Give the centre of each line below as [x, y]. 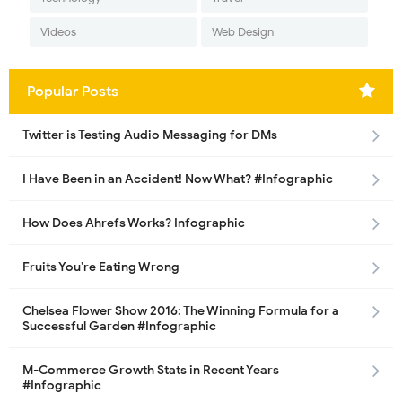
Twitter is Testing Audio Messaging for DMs [150, 135]
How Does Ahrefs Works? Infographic [134, 223]
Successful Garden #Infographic [119, 327]
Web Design [242, 32]
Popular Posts [73, 92]
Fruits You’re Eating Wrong [101, 267]
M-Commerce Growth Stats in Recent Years [151, 371]
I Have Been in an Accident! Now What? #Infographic [178, 179]
